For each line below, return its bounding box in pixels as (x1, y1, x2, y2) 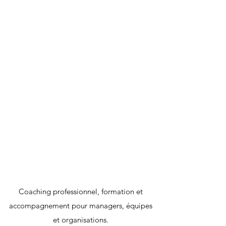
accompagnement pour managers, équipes (9, 201, 152, 210)
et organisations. (53, 215, 108, 224)
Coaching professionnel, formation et (19, 187, 143, 196)
